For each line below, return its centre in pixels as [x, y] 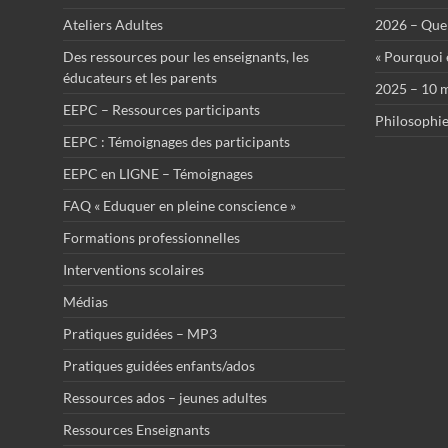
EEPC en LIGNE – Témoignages [158, 174]
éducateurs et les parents [140, 78]
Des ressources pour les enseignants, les [186, 57]
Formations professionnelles [151, 238]
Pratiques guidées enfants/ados [159, 366]
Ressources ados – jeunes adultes [165, 398]
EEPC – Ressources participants [161, 110]
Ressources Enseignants [136, 430]
